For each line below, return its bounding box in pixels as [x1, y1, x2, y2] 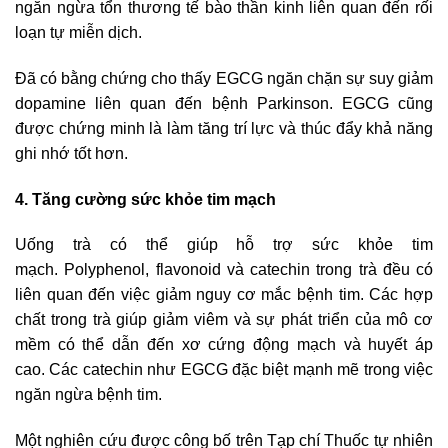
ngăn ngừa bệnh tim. [15, 386, 162, 404]
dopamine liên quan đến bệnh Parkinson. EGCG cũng [15, 94, 433, 112]
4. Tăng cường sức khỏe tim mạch [15, 190, 276, 208]
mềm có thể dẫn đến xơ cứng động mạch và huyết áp [15, 336, 433, 354]
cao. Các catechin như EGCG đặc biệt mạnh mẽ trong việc [15, 361, 433, 379]
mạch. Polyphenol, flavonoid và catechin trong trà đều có [15, 261, 433, 279]
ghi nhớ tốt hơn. [15, 144, 128, 162]
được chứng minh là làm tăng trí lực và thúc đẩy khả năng [15, 119, 433, 137]
